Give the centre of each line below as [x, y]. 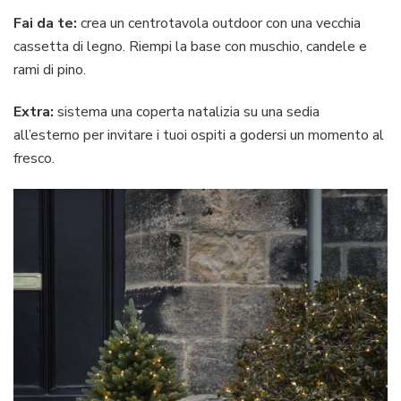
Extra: [34, 111]
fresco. [34, 158]
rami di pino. [50, 69]
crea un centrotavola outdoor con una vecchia [219, 23]
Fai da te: [45, 23]
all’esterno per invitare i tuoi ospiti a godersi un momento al [199, 135]
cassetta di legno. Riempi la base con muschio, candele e [190, 46]
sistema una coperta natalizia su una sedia [187, 111]
